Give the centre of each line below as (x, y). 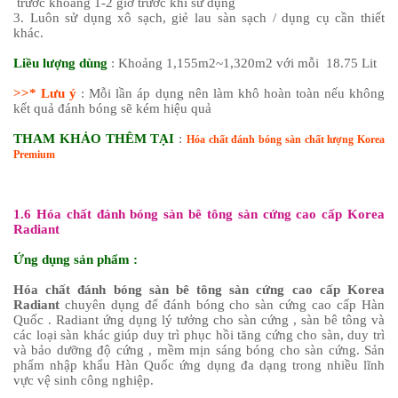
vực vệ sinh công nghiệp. (84, 380)
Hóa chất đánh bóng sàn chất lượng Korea (285, 139)
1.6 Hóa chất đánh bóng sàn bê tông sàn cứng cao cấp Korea (199, 214)
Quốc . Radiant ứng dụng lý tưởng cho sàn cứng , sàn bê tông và (199, 319)
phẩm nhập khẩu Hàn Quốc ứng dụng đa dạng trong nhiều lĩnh (199, 365)
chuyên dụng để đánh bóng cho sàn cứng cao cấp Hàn (222, 304)
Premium (34, 154)
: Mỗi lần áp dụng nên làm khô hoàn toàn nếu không (233, 93)
